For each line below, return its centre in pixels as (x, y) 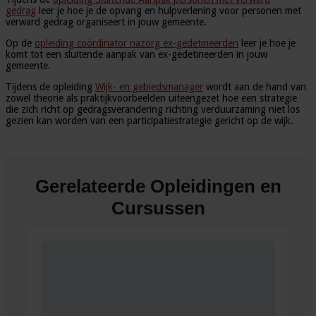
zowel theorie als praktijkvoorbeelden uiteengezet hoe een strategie (151, 98)
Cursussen (158, 208)
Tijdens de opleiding (50, 86)
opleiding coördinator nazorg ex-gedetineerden (136, 43)
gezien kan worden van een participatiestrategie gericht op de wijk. (150, 120)
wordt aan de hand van (255, 86)
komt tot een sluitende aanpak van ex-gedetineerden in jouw (136, 54)
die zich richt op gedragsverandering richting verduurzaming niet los (153, 109)
